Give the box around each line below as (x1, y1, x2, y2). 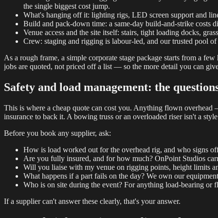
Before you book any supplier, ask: (4, 128, 111, 137)
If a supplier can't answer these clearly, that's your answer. (4, 197, 181, 205)
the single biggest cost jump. (23, 2, 110, 11)
